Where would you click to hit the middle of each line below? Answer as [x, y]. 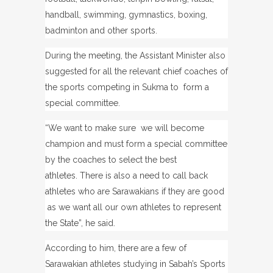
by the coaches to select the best [111, 159]
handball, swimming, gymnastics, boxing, [126, 14]
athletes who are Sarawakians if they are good [135, 191]
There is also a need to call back [144, 175]
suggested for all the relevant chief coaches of [136, 71]
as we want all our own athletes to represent [133, 207]
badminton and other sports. [101, 30]
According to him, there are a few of [116, 248]
